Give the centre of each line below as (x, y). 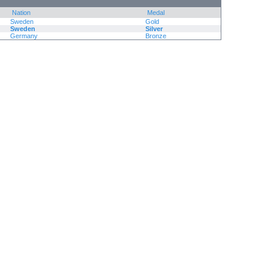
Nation (21, 13)
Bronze (156, 36)
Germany (24, 36)
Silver (154, 29)
